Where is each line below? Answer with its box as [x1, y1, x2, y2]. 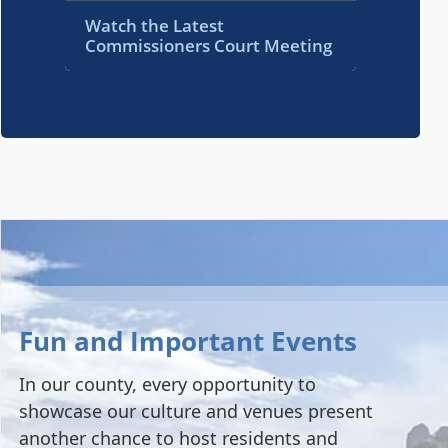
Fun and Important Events [19, 322, 357, 359]
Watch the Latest [85, 13, 225, 37]
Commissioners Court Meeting [85, 33, 333, 57]
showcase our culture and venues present [19, 398, 373, 423]
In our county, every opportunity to [19, 371, 316, 396]
